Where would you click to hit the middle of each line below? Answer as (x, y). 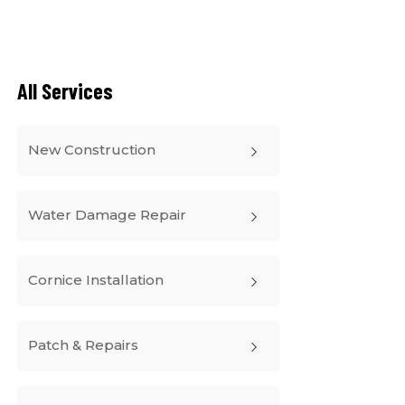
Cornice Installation (96, 280)
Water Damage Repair (107, 215)
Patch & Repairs (83, 345)
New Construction (92, 150)
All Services (65, 91)
